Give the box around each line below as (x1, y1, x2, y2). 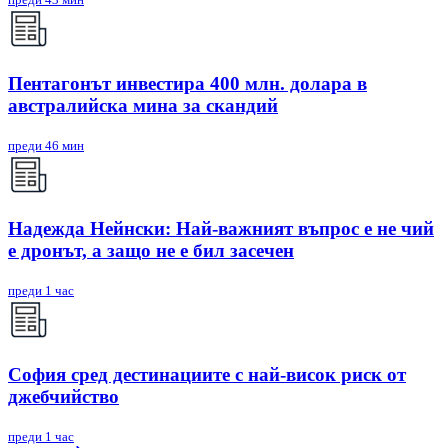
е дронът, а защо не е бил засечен (8, 240, 294, 262)
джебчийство (8, 385, 119, 407)
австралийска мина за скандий (8, 95, 278, 117)
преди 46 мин (8, 137, 84, 153)
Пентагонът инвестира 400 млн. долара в (8, 73, 367, 95)
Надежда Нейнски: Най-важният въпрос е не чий (8, 218, 434, 240)
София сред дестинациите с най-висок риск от (8, 363, 406, 385)
